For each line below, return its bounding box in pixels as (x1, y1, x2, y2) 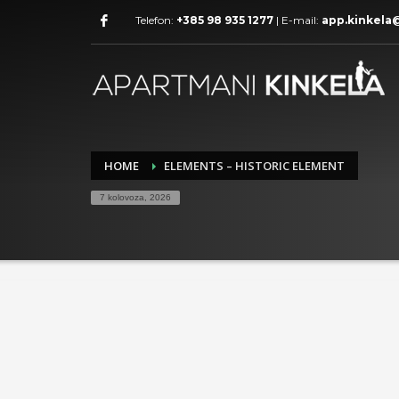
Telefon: (135, 13, 176, 27)
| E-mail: (273, 13, 322, 27)
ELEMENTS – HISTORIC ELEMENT (164, 158, 345, 174)
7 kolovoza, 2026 (100, 192, 171, 202)
